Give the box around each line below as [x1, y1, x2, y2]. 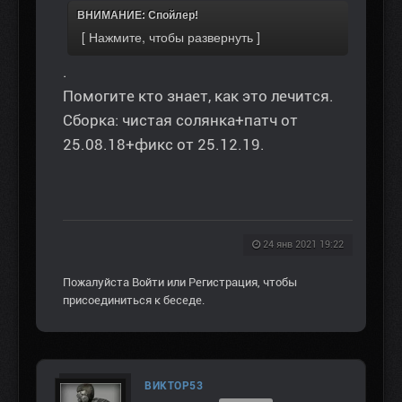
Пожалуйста [63, 275, 132, 289]
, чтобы [258, 275, 297, 289]
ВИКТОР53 [144, 379, 203, 392]
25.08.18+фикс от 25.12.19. [63, 135, 265, 153]
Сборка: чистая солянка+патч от [63, 110, 298, 129]
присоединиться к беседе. [63, 293, 205, 307]
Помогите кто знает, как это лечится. [63, 86, 334, 105]
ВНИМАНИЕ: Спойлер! [77, 8, 198, 22]
